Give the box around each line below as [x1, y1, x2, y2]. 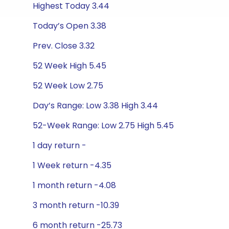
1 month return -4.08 [33, 179, 116, 191]
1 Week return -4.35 [33, 159, 111, 171]
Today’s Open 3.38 [33, 20, 106, 32]
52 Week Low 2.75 [33, 80, 103, 91]
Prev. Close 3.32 [33, 40, 95, 52]
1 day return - [33, 140, 86, 151]
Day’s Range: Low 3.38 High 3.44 [33, 100, 158, 111]
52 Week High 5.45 [33, 60, 106, 72]
